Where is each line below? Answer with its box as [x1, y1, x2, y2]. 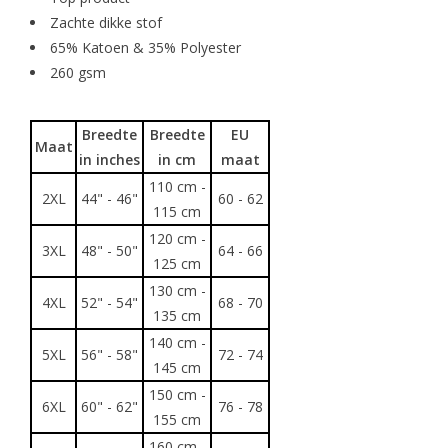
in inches [79, 150, 140, 170]
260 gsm [50, 63, 106, 83]
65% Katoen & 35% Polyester [50, 38, 241, 58]
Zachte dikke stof [50, 13, 162, 33]
